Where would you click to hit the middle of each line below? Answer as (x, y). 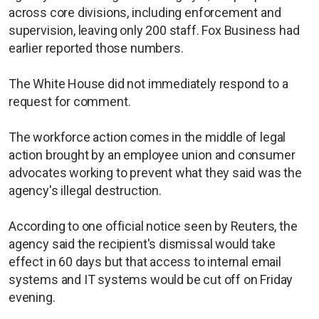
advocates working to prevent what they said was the (155, 172)
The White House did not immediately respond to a (148, 83)
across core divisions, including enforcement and (145, 12)
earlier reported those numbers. (96, 48)
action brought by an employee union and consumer (152, 155)
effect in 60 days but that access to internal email (145, 261)
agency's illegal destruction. (85, 190)
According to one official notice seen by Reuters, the (153, 226)
